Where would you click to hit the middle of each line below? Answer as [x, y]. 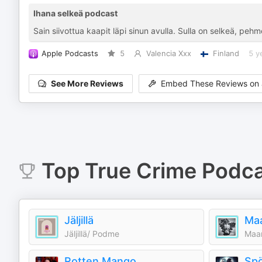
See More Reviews [87, 84]
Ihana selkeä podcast [75, 13]
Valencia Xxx [168, 54]
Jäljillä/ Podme [92, 234]
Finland [226, 54]
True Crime [140, 171]
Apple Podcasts [70, 54]
